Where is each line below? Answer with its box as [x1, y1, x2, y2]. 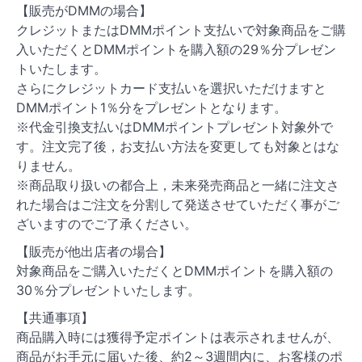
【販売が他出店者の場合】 [16, 242, 171, 259]
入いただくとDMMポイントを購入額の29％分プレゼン [16, 40, 336, 57]
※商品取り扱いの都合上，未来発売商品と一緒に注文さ [16, 176, 339, 193]
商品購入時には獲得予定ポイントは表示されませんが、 [16, 328, 339, 345]
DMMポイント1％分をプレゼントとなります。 [16, 99, 287, 116]
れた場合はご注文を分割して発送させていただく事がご [16, 196, 339, 213]
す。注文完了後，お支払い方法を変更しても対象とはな [16, 137, 339, 154]
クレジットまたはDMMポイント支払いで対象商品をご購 [16, 21, 346, 38]
